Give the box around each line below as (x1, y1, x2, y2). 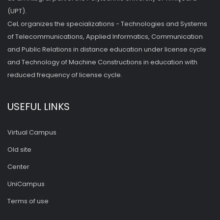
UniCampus (7, 179, 45, 189)
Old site (7, 145, 31, 154)
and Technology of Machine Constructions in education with (7, 57, 197, 67)
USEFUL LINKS (7, 100, 70, 113)
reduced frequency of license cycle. (7, 70, 122, 80)
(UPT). (7, 6, 27, 16)
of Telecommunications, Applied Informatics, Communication (7, 32, 203, 41)
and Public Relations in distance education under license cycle (7, 45, 206, 54)
